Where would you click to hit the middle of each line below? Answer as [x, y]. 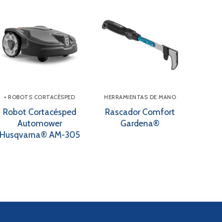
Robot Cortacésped [39, 112]
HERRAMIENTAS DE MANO [140, 97]
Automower [39, 123]
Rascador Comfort [140, 112]
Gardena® [140, 123]
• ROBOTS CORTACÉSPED [40, 97]
